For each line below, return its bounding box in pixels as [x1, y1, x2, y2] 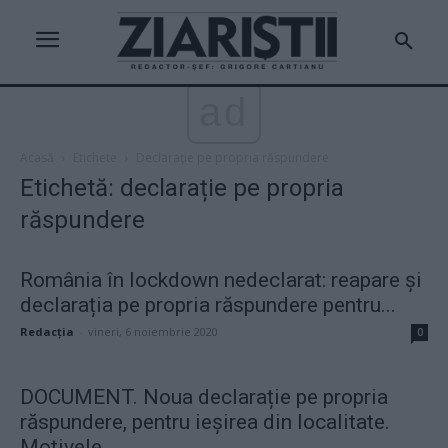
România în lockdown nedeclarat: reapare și [20, 267, 422, 292]
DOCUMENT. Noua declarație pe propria [20, 384, 388, 409]
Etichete [73, 148, 117, 166]
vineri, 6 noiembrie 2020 [88, 323, 218, 339]
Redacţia [20, 323, 74, 339]
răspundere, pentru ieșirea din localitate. [20, 409, 390, 434]
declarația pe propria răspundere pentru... [20, 292, 396, 317]
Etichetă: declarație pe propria [20, 173, 344, 202]
